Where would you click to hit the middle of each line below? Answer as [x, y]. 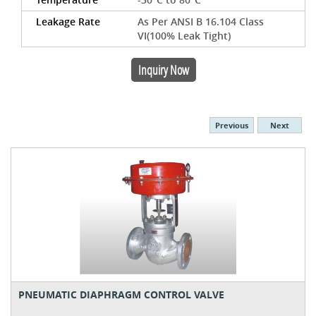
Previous [232, 125]
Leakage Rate [68, 22]
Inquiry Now [163, 70]
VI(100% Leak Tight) [184, 36]
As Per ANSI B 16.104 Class [201, 22]
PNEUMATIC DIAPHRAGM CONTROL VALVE [121, 294]
